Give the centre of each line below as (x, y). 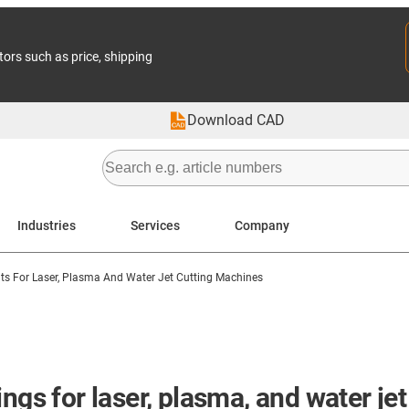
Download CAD (236, 120)
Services (155, 225)
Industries (47, 225)
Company (262, 225)
